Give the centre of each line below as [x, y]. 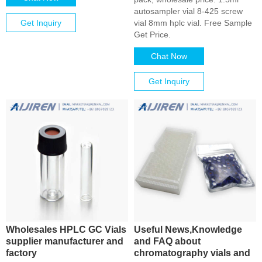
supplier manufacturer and [65, 241]
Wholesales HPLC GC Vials [66, 229]
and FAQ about [167, 241]
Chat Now [169, 56]
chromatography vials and [192, 253]
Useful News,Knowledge [188, 229]
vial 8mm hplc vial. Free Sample [193, 23]
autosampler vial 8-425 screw [188, 11]
